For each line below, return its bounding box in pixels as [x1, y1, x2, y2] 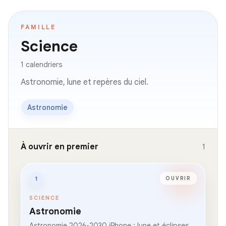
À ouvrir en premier [21, 141, 98, 152]
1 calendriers [21, 60, 62, 69]
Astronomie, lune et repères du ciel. [21, 77, 148, 87]
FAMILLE [21, 23, 56, 31]
